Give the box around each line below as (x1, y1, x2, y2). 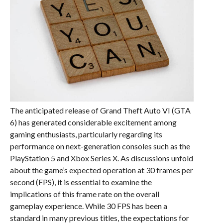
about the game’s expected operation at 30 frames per (9, 165, 193, 175)
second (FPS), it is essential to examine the (9, 177, 152, 187)
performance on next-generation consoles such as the (9, 141, 190, 151)
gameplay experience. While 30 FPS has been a (9, 201, 167, 211)
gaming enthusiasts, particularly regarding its (9, 129, 162, 139)
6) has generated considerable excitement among (9, 117, 177, 127)
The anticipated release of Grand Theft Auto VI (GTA (9, 106, 191, 115)
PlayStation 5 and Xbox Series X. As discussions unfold (9, 153, 193, 163)
